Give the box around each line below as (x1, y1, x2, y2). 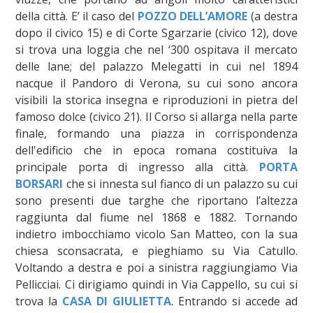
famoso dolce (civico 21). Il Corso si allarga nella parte (15, 108, 298, 124)
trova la (15, 293, 63, 309)
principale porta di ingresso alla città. (15, 159, 259, 175)
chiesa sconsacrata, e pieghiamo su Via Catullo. (15, 242, 298, 259)
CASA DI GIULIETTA (62, 293, 171, 309)
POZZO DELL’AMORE (137, 8, 248, 24)
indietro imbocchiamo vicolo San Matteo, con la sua (15, 226, 298, 242)
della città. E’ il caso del (15, 8, 138, 24)
